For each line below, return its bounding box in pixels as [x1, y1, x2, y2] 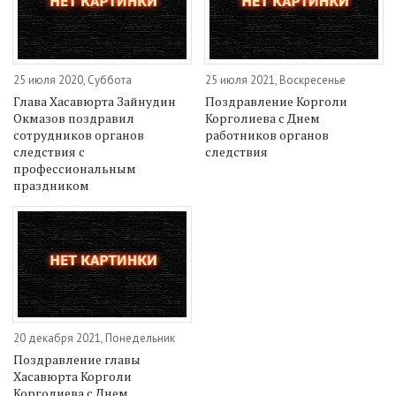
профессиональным [13, 159, 136, 177]
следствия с [13, 142, 85, 160]
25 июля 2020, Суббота [13, 72, 132, 88]
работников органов [205, 126, 330, 143]
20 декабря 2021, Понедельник [13, 331, 175, 346]
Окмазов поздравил [13, 109, 134, 126]
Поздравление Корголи [205, 92, 348, 110]
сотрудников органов [13, 126, 144, 143]
